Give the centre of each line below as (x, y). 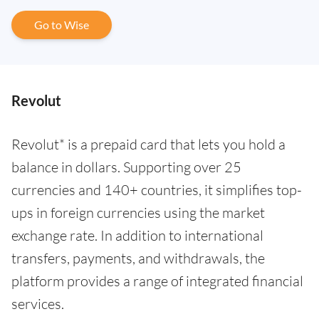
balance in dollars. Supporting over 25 (126, 167)
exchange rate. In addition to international (137, 235)
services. (38, 303)
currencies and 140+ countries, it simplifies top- (157, 189)
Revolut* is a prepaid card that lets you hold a (148, 144)
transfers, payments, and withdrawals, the (138, 258)
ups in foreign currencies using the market (138, 212)
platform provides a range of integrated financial (157, 281)
